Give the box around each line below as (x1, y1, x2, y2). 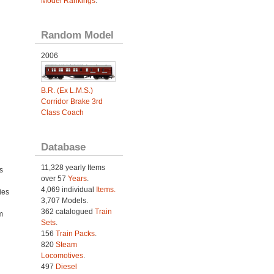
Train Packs (55, 229, 95, 238)
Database (40, 140, 86, 153)
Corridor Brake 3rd (40, 97, 103, 106)
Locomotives (40, 251, 83, 260)
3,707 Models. (40, 196, 88, 205)
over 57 (40, 174, 68, 183)
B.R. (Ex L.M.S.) (40, 86, 93, 95)
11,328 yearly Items (40, 163, 105, 172)
